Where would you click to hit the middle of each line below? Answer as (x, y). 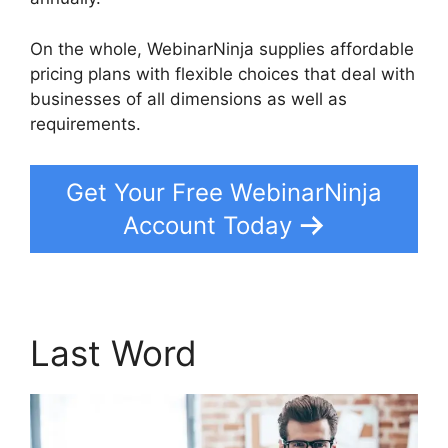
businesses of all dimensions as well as (188, 98)
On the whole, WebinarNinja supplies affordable (222, 48)
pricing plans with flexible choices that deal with (222, 73)
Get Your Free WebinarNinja (224, 192)
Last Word (113, 353)
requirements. (85, 123)
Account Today (207, 225)
